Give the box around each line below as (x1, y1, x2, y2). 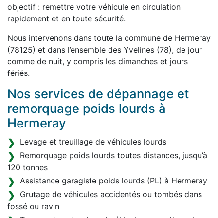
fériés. (7, 68, 30, 78)
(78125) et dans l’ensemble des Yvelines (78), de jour (7, 45, 202, 54)
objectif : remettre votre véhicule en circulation (7, 2, 181, 12)
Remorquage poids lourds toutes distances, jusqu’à (20, 150, 207, 160)
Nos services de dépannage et (7, 86, 189, 101)
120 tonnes (7, 163, 48, 172)
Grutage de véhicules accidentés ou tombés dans (20, 189, 202, 199)
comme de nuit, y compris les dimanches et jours (7, 56, 188, 66)
